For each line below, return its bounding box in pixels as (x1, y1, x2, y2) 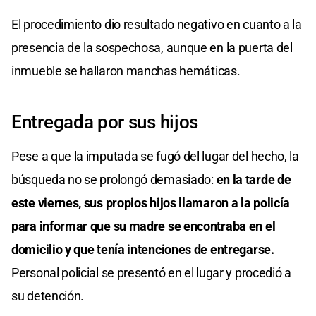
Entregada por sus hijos (11, 111, 199, 133)
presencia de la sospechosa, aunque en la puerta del (11, 39, 293, 55)
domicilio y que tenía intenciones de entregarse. (11, 241, 274, 257)
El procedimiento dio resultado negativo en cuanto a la (11, 16, 302, 32)
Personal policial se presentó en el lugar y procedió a (11, 265, 291, 280)
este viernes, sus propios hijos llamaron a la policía (11, 195, 291, 210)
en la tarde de (216, 171, 291, 187)
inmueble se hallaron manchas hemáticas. (11, 63, 241, 78)
